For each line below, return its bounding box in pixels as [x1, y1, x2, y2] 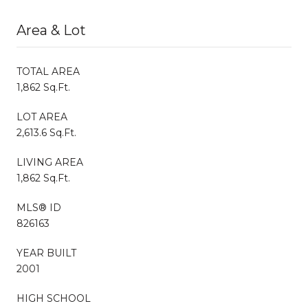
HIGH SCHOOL [16, 291, 91, 305]
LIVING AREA [16, 155, 83, 168]
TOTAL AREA [16, 65, 80, 78]
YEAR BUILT [16, 246, 76, 259]
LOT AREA [16, 110, 67, 123]
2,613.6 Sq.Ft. [16, 126, 76, 139]
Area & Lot [16, 21, 86, 38]
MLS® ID [16, 201, 61, 214]
